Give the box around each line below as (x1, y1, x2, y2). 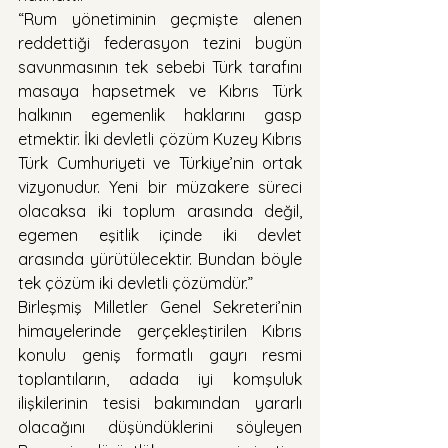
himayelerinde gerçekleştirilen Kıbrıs (18, 320, 302, 341)
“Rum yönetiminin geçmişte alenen (18, 8, 302, 29)
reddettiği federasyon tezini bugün (18, 32, 302, 53)
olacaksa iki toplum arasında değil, (18, 200, 302, 221)
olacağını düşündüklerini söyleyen (18, 416, 302, 437)
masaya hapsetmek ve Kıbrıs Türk (18, 80, 302, 101)
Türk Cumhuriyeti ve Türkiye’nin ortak (18, 152, 302, 173)
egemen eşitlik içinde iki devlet (18, 224, 302, 245)
